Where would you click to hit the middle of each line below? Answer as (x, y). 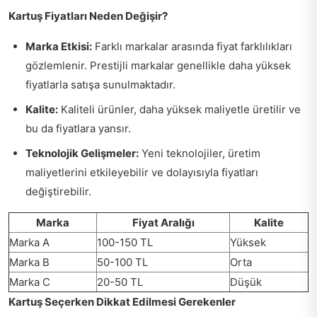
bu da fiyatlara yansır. (78, 128)
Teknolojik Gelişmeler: (82, 153)
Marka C (30, 282)
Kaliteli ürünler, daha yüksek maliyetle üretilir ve (179, 109)
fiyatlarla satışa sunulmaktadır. (100, 84)
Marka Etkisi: (59, 46)
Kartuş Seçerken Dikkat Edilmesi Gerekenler (122, 301)
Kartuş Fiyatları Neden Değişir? (88, 16)
